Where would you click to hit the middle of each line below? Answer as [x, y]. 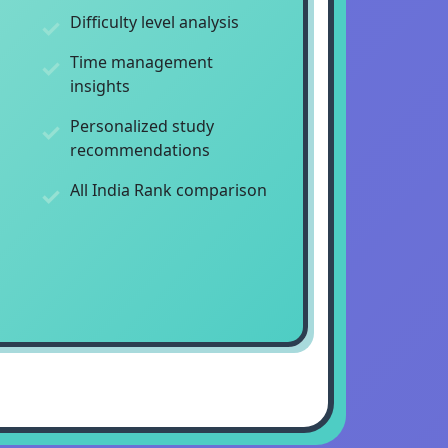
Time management [142, 62]
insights [100, 86]
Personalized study [142, 126]
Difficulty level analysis [155, 22]
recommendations [140, 150]
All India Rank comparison [169, 190]
